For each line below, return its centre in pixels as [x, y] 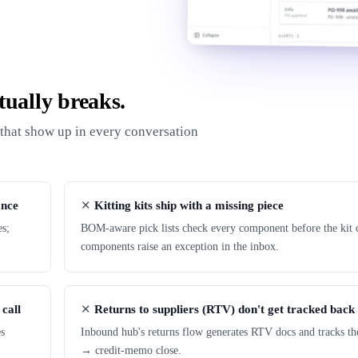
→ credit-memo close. [131, 350]
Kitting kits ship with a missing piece [189, 205]
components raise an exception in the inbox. [180, 246]
